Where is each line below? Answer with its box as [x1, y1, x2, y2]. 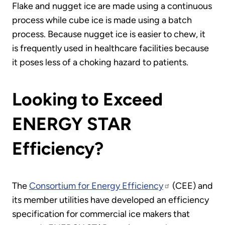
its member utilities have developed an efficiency [12, 194, 209, 205]
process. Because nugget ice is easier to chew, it [12, 28, 205, 40]
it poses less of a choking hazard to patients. [12, 56, 188, 68]
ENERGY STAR [12, 113, 132, 135]
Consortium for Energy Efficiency [29, 180, 163, 191]
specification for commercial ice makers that [12, 208, 190, 219]
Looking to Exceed [12, 88, 163, 110]
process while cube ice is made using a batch [12, 14, 192, 26]
